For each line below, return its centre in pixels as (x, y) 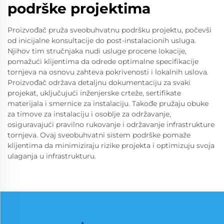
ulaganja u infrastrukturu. (52, 156)
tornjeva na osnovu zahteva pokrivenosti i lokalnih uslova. (108, 72)
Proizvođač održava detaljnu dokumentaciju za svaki (99, 82)
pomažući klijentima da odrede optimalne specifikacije (103, 61)
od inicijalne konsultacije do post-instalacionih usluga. (102, 40)
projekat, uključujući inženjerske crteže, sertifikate (94, 93)
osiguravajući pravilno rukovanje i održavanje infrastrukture (111, 124)
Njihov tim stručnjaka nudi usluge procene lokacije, (97, 51)
